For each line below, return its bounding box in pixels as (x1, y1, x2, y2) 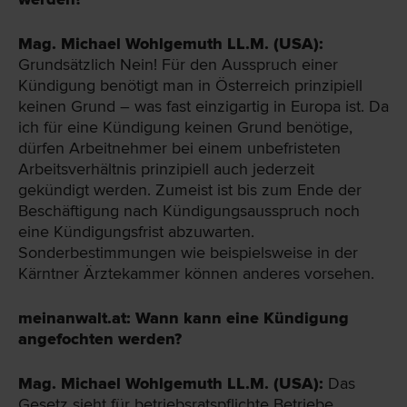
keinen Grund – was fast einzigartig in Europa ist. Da (18, 95, 389, 116)
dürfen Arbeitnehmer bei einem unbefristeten (18, 137, 341, 158)
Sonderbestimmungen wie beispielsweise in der (18, 242, 358, 263)
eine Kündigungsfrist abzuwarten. (18, 221, 254, 242)
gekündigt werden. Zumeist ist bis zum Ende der (18, 179, 362, 200)
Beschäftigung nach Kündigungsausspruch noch (18, 200, 360, 221)
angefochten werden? (18, 328, 182, 349)
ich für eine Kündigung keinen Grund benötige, (18, 116, 352, 137)
